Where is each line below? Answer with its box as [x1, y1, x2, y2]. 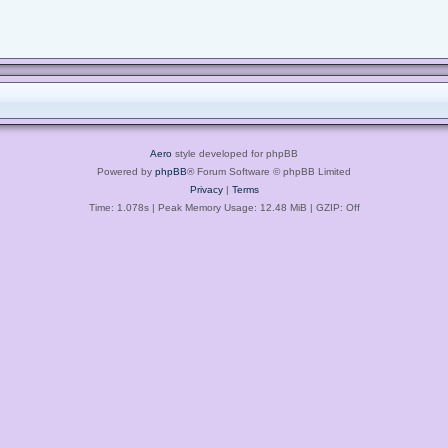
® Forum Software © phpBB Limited [187, 165, 351, 177]
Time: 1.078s [88, 201, 149, 213]
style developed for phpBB [172, 147, 298, 159]
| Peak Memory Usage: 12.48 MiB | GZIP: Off [148, 201, 360, 213]
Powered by [97, 165, 155, 177]
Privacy [189, 183, 223, 195]
